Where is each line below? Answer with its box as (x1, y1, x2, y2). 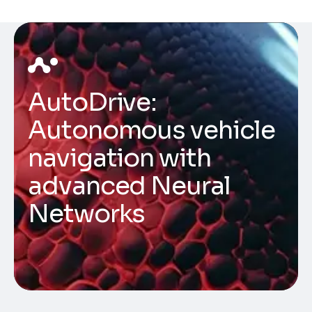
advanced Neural (28, 170, 231, 201)
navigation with (28, 142, 211, 173)
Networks (28, 198, 146, 229)
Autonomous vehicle (28, 114, 275, 146)
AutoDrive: (28, 86, 157, 118)
